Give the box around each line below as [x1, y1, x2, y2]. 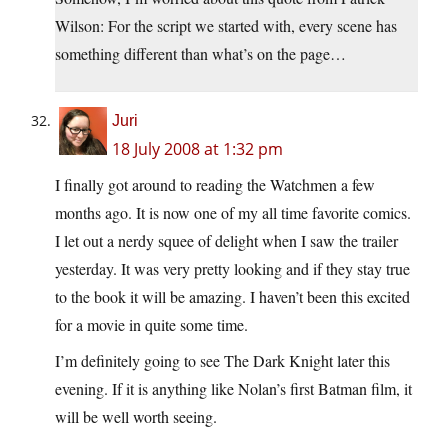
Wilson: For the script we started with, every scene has [55, 15, 397, 37]
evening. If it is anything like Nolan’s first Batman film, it [55, 378, 412, 400]
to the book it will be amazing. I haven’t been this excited [55, 286, 410, 308]
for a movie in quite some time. [55, 314, 248, 336]
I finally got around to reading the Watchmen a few [55, 174, 375, 196]
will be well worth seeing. [55, 406, 217, 428]
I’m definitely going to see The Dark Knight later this [55, 350, 390, 372]
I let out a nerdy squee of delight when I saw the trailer [55, 230, 398, 252]
